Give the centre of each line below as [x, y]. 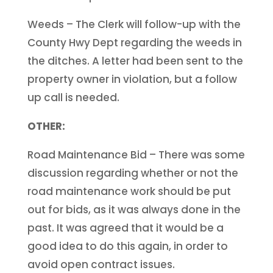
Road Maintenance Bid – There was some [136, 154]
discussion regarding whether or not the [133, 173]
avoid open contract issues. [101, 264]
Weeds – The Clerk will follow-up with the [134, 24]
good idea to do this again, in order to [127, 246]
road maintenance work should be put [129, 191]
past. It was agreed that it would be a [125, 228]
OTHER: [46, 126]
